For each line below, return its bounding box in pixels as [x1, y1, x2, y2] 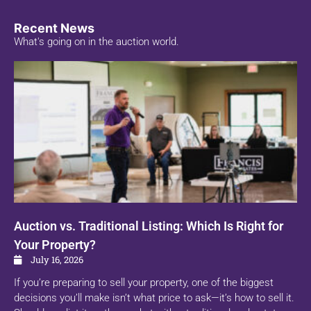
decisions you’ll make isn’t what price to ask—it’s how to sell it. [14, 292, 294, 305]
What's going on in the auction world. [14, 35, 179, 49]
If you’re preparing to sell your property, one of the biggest [14, 276, 274, 289]
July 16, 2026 [28, 253, 83, 267]
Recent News [14, 21, 94, 36]
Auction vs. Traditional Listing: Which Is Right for [14, 219, 283, 234]
